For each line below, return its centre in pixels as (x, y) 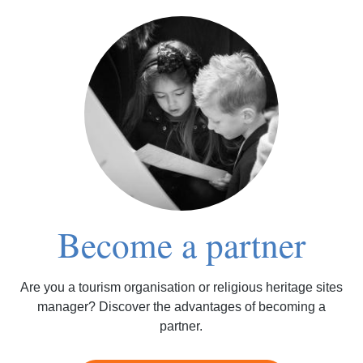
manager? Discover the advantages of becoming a (181, 307)
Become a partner (181, 244)
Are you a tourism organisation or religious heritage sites (181, 288)
